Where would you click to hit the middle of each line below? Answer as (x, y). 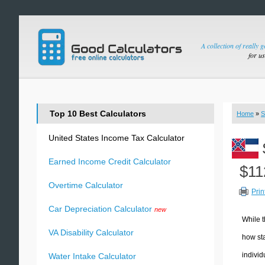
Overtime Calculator (86, 185)
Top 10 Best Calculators (98, 114)
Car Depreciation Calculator (100, 209)
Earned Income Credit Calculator (110, 161)
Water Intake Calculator (92, 256)
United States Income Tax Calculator (117, 138)
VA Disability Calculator (91, 232)
